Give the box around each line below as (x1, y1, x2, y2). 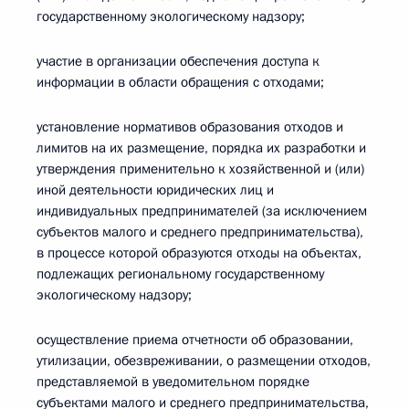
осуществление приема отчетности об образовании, (37, 330, 353, 349)
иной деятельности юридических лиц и (37, 181, 274, 199)
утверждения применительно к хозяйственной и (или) (37, 160, 364, 178)
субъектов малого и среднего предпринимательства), (37, 223, 363, 241)
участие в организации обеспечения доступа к (37, 52, 320, 70)
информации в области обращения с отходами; (37, 73, 324, 91)
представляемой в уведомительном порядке (37, 372, 309, 391)
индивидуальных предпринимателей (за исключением (37, 202, 367, 220)
